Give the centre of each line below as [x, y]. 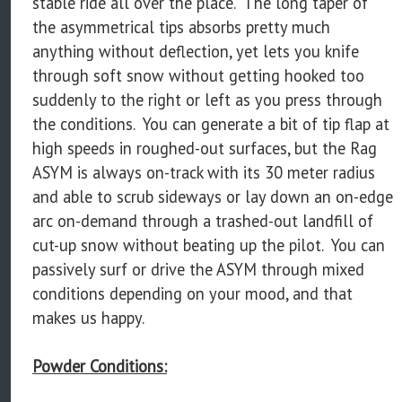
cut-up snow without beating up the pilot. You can [209, 245]
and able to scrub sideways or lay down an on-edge [213, 196]
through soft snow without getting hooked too [198, 75]
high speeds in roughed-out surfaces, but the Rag [205, 148]
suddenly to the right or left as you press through [207, 99]
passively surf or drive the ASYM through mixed [198, 269]
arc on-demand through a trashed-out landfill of [203, 220]
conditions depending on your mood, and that [192, 293]
